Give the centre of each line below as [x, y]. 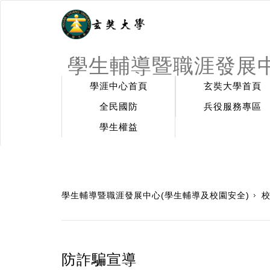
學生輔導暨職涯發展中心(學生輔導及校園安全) [155, 195]
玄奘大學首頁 [232, 86]
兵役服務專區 [232, 106]
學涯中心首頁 [118, 86]
